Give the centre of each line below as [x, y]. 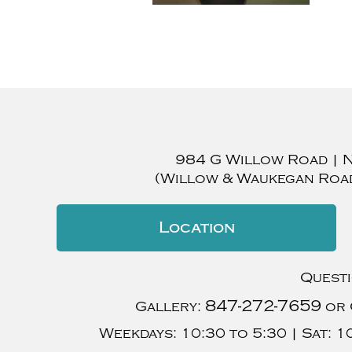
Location [196, 227]
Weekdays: [137, 333]
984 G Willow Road [251, 159]
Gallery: [170, 306]
